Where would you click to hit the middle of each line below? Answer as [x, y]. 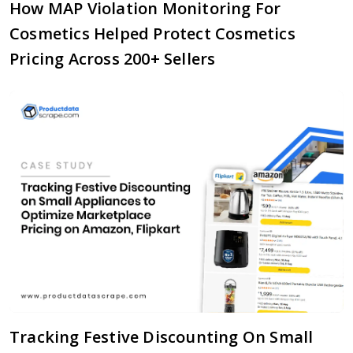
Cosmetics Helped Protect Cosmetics [152, 33]
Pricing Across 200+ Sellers [113, 58]
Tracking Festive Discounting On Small [162, 337]
